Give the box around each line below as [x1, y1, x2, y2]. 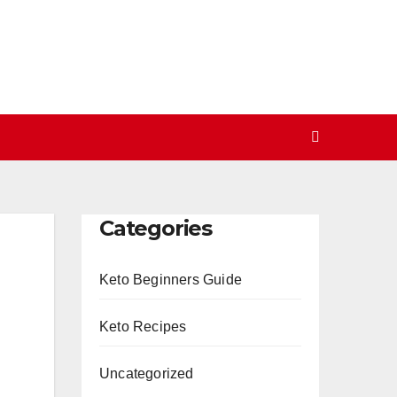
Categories [99, 215, 212, 241]
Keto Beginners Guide [99, 272, 242, 288]
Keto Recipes [99, 319, 187, 335]
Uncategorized [99, 366, 194, 382]
